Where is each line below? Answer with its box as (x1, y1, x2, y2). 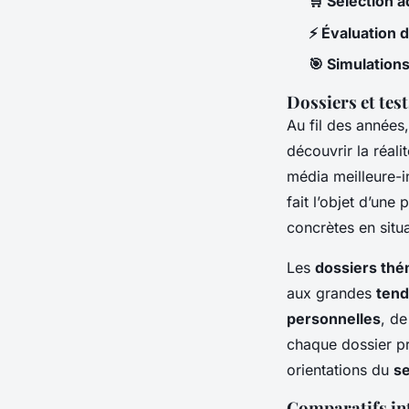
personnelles (287, 309, 381, 328)
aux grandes (287, 283, 376, 302)
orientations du (287, 360, 393, 379)
